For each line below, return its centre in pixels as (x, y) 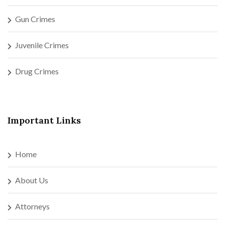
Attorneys (32, 206)
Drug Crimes (37, 71)
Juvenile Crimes (42, 45)
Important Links (44, 120)
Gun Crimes (35, 19)
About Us (32, 180)
